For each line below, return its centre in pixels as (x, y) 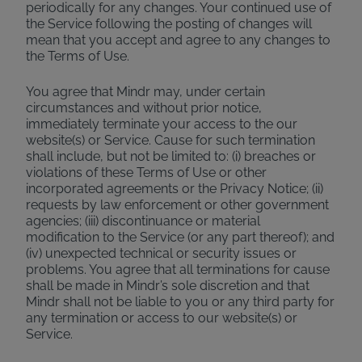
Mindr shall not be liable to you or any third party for (180, 302)
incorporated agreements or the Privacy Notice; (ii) (175, 189)
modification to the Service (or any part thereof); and (180, 237)
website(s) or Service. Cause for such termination (170, 140)
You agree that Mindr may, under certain (145, 92)
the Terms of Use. (78, 56)
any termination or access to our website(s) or (162, 318)
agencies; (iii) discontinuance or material (143, 221)
